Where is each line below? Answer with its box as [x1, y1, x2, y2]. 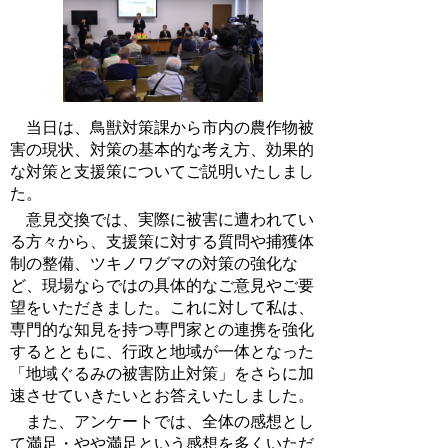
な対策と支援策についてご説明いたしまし [10, 162, 314, 180]
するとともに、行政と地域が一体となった [10, 342, 314, 360]
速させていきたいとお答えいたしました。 [10, 386, 314, 404]
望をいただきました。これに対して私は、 [10, 298, 314, 316]
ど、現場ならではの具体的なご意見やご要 [10, 276, 314, 294]
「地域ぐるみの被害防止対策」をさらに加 [10, 364, 314, 382]
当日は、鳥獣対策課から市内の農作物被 [10, 118, 314, 136]
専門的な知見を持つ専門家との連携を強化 [10, 320, 314, 338]
